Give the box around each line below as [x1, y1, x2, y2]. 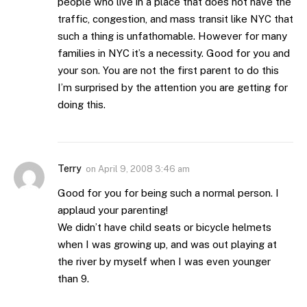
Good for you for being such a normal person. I [58, 186, 279, 199]
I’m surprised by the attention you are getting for [58, 81, 288, 93]
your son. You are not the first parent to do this [58, 64, 279, 76]
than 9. [58, 272, 89, 284]
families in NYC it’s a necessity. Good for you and [58, 47, 290, 59]
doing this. [58, 98, 106, 110]
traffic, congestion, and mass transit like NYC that [58, 12, 293, 25]
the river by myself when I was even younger [58, 255, 271, 267]
